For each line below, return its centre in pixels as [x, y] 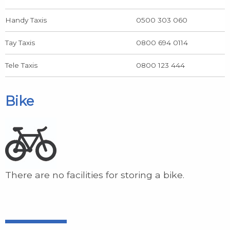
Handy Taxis [26, 20]
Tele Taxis [21, 65]
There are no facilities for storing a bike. [95, 175]
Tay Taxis [20, 42]
